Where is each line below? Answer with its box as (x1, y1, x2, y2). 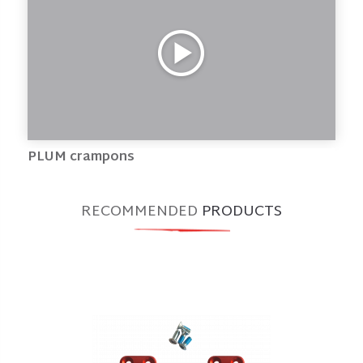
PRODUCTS (202, 199, 282, 225)
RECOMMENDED (81, 199, 202, 225)
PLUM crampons (28, 146, 135, 169)
